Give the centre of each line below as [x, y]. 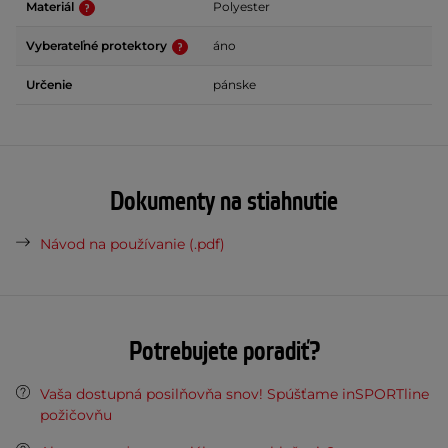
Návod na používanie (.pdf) [132, 244]
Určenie [49, 85]
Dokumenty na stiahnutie [224, 202]
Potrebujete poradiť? [224, 352]
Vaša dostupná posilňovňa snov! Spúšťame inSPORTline [234, 394]
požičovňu [76, 415]
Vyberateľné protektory [98, 46]
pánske [234, 85]
